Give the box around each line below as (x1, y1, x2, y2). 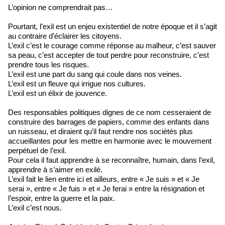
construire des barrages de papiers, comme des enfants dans (8, 117, 209, 126)
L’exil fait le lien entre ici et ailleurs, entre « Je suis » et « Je (8, 174, 199, 183)
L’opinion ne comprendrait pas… (8, 3, 113, 12)
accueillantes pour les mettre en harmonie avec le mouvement (8, 136, 211, 145)
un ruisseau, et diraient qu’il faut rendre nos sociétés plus (8, 127, 193, 136)
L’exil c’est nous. (8, 203, 62, 212)
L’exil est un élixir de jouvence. (8, 88, 107, 97)
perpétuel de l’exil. (8, 146, 66, 155)
